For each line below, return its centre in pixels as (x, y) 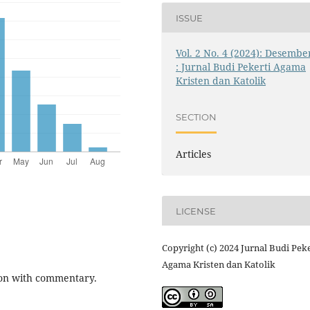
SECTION (197, 117)
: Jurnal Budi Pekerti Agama (241, 67)
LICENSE (196, 211)
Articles (194, 154)
